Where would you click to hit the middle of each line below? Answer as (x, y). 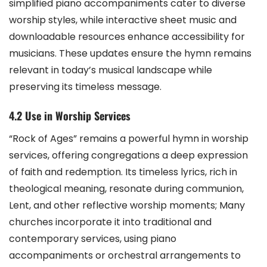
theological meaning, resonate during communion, (126, 189)
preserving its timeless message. (85, 87)
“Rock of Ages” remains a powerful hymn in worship (129, 139)
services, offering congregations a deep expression (128, 156)
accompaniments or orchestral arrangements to (125, 256)
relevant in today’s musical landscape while (111, 70)
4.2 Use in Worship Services (70, 116)
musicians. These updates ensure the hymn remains (130, 54)
